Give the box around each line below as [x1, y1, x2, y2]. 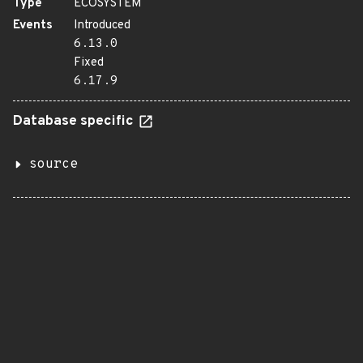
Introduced [74, 18, 130, 33]
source [29, 156, 78, 173]
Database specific [13, 113, 137, 130]
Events [13, 18, 53, 33]
